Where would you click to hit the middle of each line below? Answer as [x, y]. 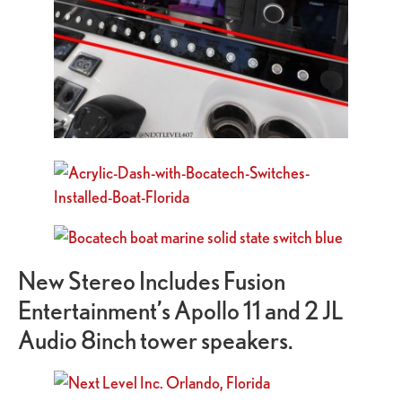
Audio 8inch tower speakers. [155, 340]
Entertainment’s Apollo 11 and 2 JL [180, 310]
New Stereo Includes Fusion [152, 281]
